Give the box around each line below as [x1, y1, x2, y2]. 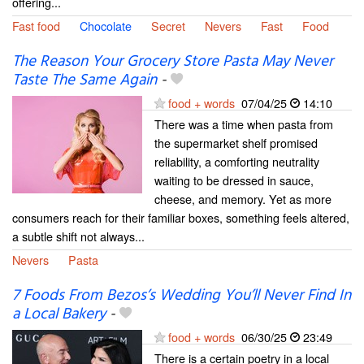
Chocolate [80, 17, 132, 35]
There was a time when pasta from [154, 115, 333, 133]
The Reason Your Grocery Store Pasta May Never [12, 50, 333, 75]
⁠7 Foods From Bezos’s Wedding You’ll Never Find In [12, 284, 351, 309]
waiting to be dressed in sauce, [154, 171, 314, 189]
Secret [151, 17, 185, 35]
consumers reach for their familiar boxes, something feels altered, [12, 209, 349, 227]
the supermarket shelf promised [154, 134, 318, 152]
